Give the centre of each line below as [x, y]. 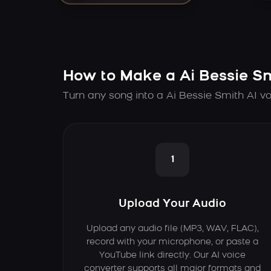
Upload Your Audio [173, 204]
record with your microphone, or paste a [173, 242]
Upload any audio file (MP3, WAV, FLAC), [172, 229]
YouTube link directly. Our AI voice [173, 255]
